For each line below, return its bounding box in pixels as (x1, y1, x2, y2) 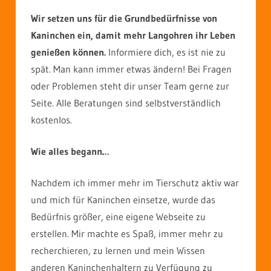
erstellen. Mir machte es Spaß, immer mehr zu (31, 227, 223, 240)
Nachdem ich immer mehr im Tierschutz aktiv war (31, 177, 239, 189)
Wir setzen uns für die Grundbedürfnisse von (31, 12, 217, 25)
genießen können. (31, 46, 106, 59)
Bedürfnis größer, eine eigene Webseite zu (31, 211, 206, 223)
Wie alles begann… (31, 145, 109, 158)
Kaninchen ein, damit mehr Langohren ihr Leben (31, 29, 235, 42)
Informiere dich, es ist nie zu (106, 46, 226, 59)
